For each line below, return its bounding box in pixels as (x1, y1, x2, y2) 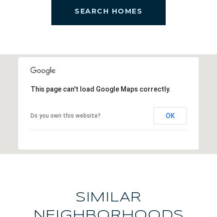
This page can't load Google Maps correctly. (30, 85, 171, 93)
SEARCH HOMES (75, 6, 142, 15)
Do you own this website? (30, 112, 101, 119)
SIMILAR (75, 191, 142, 204)
